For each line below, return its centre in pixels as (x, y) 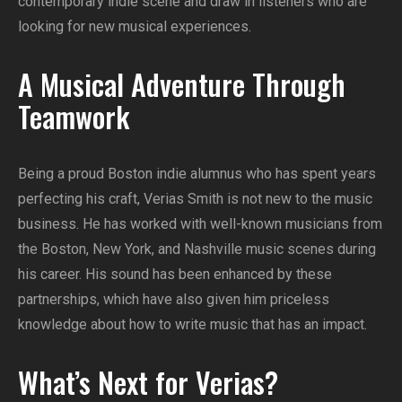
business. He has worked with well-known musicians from (200, 224)
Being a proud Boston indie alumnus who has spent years (197, 174)
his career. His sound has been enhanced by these (175, 275)
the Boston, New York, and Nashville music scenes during (197, 249)
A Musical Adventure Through (182, 84)
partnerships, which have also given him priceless (174, 300)
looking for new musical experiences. (135, 27)
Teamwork (74, 117)
